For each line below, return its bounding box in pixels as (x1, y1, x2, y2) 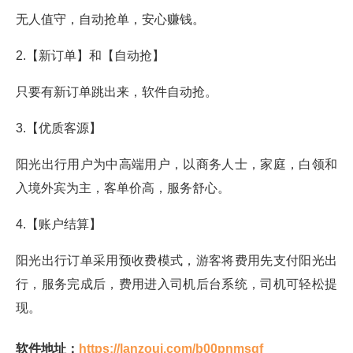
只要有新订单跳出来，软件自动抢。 (16, 85, 217, 99)
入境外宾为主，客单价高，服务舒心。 (16, 181, 230, 195)
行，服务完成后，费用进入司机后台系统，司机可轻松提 (16, 277, 337, 292)
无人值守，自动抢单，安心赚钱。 (16, 13, 205, 27)
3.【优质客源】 (16, 121, 102, 136)
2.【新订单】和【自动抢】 (16, 49, 165, 63)
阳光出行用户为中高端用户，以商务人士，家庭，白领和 (16, 158, 337, 172)
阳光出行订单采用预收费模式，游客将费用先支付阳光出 (16, 254, 337, 268)
